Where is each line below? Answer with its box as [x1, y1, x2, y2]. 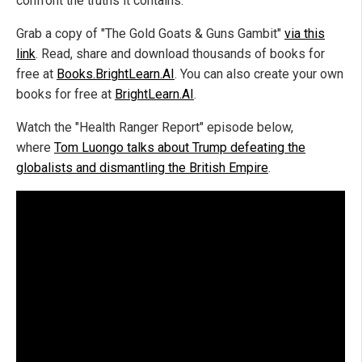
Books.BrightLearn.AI [57, 66, 175, 82]
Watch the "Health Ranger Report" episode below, [16, 120, 293, 136]
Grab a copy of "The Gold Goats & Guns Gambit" [16, 26, 284, 42]
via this [284, 26, 325, 42]
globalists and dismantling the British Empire [16, 160, 268, 176]
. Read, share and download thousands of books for [36, 46, 325, 62]
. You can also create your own [175, 66, 343, 82]
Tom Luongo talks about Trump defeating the [54, 140, 305, 156]
